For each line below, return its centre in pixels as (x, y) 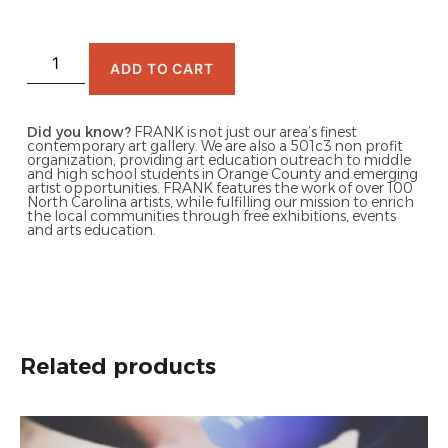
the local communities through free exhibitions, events (211, 215)
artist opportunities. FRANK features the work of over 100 (219, 187)
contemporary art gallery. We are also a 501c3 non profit (214, 145)
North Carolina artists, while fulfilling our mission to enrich (220, 201)
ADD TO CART (162, 68)
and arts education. (91, 229)
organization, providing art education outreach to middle (218, 159)
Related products (118, 367)
